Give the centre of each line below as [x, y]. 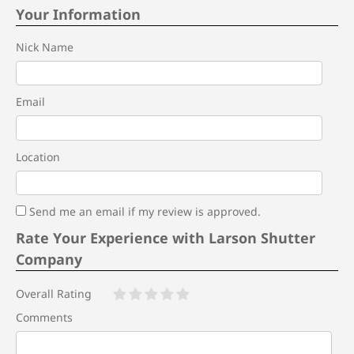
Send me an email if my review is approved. [143, 211]
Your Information [78, 14]
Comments [44, 317]
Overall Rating [54, 294]
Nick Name [45, 47]
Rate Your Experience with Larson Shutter [166, 238]
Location [38, 156]
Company [49, 259]
